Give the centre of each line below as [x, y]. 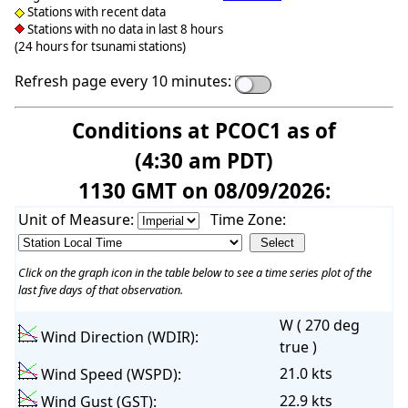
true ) [298, 347]
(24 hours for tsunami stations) [100, 47]
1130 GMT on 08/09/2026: [204, 191]
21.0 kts [306, 374]
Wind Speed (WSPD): [109, 375]
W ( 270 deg [319, 326]
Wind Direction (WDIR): [117, 337]
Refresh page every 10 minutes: [123, 82]
